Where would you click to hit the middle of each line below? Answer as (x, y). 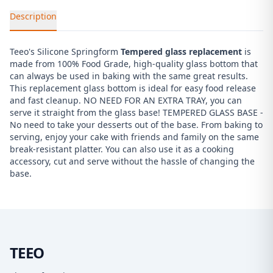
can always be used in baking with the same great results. (129, 76)
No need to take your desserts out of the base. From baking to (136, 125)
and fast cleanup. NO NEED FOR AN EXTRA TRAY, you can (126, 100)
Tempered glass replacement (180, 51)
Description (33, 16)
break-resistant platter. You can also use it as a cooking (122, 149)
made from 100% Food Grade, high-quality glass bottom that (134, 64)
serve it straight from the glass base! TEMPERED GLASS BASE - (136, 112)
